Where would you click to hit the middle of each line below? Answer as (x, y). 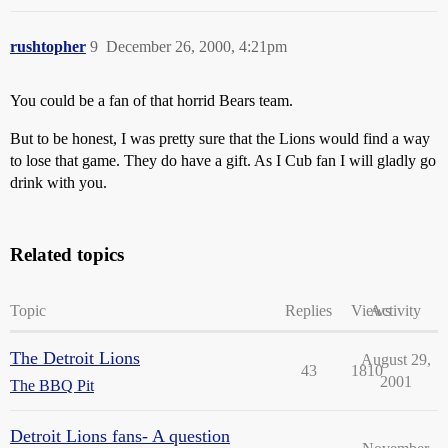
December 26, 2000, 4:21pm (196, 46)
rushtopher (48, 46)
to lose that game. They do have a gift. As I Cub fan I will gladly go (223, 160)
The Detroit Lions (75, 358)
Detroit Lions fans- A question (120, 436)
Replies (308, 310)
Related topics (67, 254)
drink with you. (58, 182)
